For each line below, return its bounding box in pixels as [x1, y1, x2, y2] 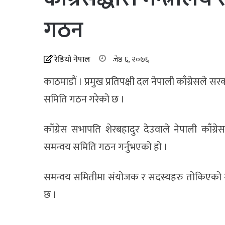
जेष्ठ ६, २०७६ [113, 52, 149, 66]
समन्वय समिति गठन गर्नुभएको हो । [44, 138, 168, 156]
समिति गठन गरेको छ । [44, 90, 125, 108]
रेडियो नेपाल [54, 52, 90, 66]
